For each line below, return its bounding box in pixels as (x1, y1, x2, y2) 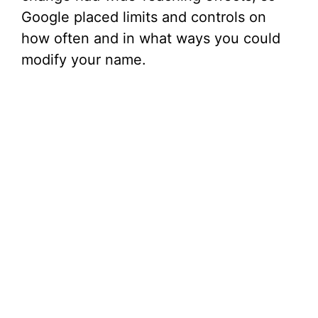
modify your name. (21, 51, 146, 68)
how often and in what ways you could (21, 30, 280, 47)
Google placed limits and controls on (21, 9, 266, 26)
